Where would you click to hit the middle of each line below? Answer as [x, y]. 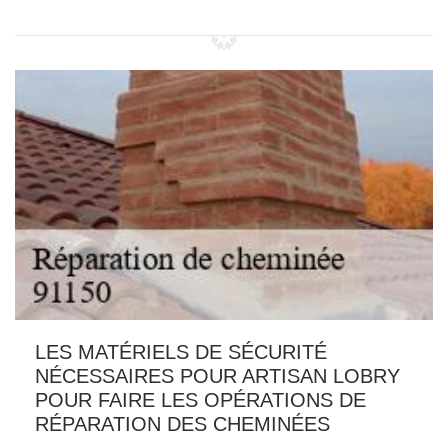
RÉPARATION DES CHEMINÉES [182, 423]
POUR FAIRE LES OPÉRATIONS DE [200, 399]
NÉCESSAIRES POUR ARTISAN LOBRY [217, 375]
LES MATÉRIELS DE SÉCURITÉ [181, 351]
